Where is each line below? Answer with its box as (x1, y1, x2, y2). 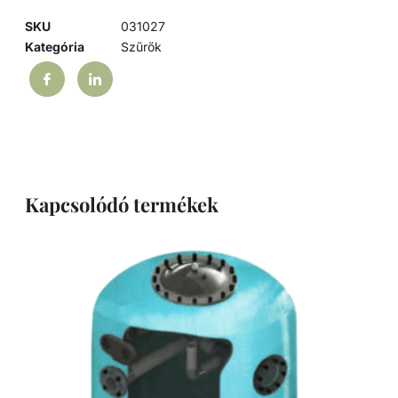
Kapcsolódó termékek (25, 190, 219, 218)
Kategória (25, 39, 85, 55)
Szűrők (121, 39, 163, 55)
